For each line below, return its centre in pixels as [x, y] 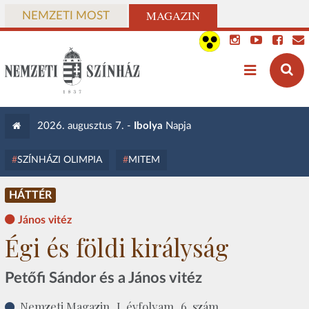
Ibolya [148, 126]
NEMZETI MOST [66, 16]
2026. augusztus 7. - [85, 126]
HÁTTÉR [30, 195]
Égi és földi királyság [117, 248]
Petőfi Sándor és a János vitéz [103, 278]
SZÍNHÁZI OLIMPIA [59, 160]
